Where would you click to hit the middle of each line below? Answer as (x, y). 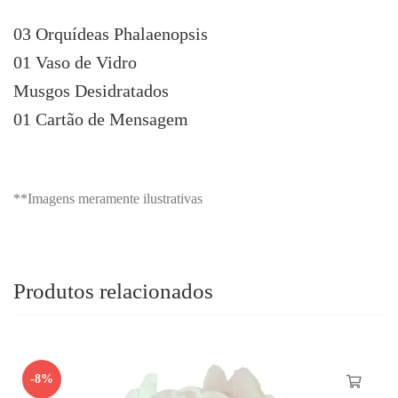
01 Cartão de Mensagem (101, 119)
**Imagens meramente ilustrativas (108, 199)
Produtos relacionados (113, 291)
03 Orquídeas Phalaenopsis (111, 34)
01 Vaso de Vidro (75, 63)
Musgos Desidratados (91, 91)
